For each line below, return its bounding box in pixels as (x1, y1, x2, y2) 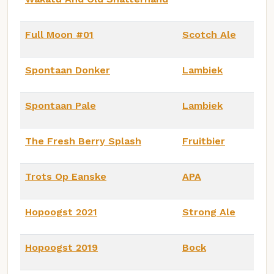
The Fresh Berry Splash (25, 135, 141, 147)
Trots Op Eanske (25, 170, 106, 182)
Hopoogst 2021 (25, 206, 97, 218)
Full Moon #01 (25, 28, 94, 40)
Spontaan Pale (25, 99, 96, 111)
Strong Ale (182, 206, 235, 218)
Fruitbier (182, 135, 225, 147)
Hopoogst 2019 (25, 241, 98, 253)
